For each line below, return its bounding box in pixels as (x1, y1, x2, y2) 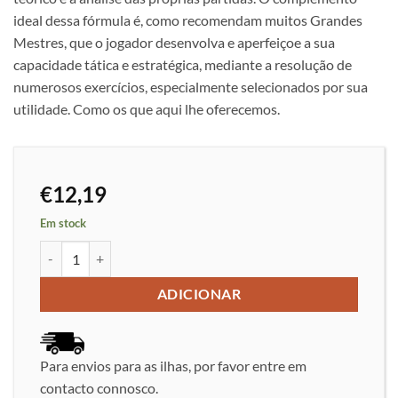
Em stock (40, 215, 86, 230)
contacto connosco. (40, 378, 158, 396)
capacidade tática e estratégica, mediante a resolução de (13, 55, 352, 73)
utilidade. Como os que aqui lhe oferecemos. (13, 99, 280, 117)
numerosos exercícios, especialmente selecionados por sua (13, 77, 368, 95)
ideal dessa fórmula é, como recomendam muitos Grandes (13, 11, 362, 28)
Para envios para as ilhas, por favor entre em (40, 356, 306, 374)
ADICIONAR (156, 285, 242, 302)
